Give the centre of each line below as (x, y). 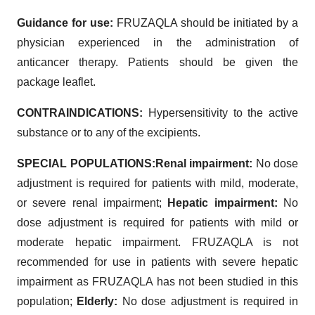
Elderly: (97, 301)
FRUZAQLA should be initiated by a (205, 22)
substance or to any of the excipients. (109, 132)
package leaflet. (56, 82)
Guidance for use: (65, 22)
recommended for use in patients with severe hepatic (157, 262)
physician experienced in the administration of (157, 42)
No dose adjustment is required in (208, 301)
